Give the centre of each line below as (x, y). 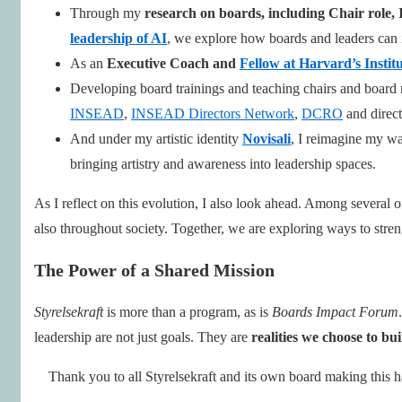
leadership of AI (118, 38)
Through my (107, 13)
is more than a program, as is (188, 311)
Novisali (267, 138)
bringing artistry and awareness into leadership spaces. (223, 163)
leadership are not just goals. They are (143, 336)
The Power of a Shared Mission (154, 270)
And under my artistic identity (156, 138)
